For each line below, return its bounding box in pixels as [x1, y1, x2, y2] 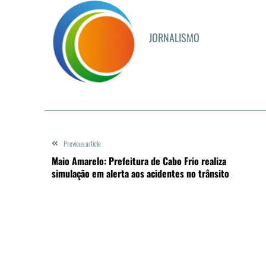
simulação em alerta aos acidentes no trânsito [52, 166, 229, 180]
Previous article [64, 138, 101, 148]
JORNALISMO [149, 29, 199, 45]
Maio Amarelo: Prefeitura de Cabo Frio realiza [52, 153, 226, 168]
